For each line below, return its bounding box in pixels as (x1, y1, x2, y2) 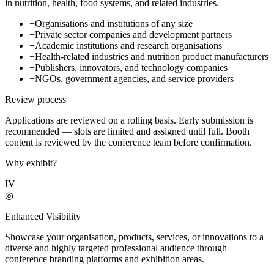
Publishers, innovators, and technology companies (35, 62, 228, 73)
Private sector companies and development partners (35, 29, 232, 40)
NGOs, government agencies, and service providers (35, 73, 234, 84)
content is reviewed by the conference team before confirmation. (5, 137, 252, 148)
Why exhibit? (5, 158, 57, 169)
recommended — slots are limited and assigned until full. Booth (5, 126, 250, 137)
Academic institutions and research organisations (35, 40, 222, 51)
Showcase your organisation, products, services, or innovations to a (5, 232, 264, 243)
